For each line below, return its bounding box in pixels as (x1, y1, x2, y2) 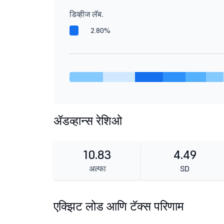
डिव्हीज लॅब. (69, 9, 103, 19)
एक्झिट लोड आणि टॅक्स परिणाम (53, 198, 183, 214)
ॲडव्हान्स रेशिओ (53, 113, 122, 128)
